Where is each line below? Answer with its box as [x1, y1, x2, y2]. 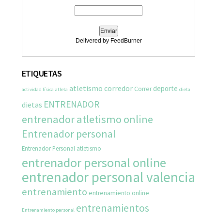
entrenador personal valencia [22, 168, 195, 186]
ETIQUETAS [22, 67, 62, 79]
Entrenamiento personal [22, 206, 75, 213]
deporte [153, 83, 178, 93]
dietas [22, 99, 42, 109]
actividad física [22, 86, 54, 93]
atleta [55, 86, 68, 93]
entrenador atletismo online [22, 112, 153, 126]
